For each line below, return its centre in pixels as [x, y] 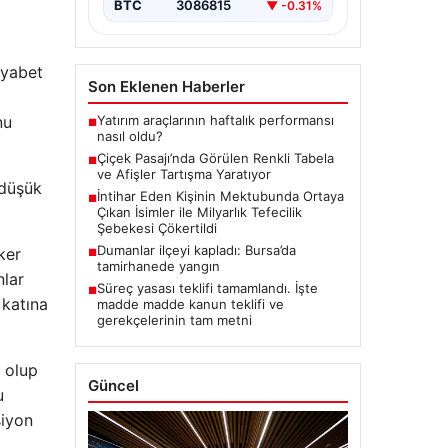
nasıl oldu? [129, 136]
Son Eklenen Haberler [166, 87]
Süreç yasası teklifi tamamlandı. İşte [207, 288]
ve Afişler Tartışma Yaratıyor [183, 174]
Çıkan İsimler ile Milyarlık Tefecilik [199, 212]
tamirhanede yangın [158, 266]
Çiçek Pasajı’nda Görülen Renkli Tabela [215, 158]
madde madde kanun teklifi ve [190, 304]
